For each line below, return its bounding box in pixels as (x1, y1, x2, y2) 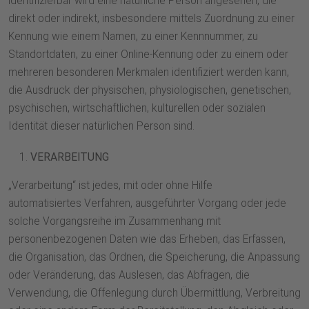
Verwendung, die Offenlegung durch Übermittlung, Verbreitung (8, 287, 301, 300)
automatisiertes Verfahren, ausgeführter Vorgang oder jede (8, 197, 286, 210)
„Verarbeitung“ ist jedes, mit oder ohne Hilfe (8, 179, 212, 192)
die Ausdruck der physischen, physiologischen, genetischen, (8, 84, 291, 97)
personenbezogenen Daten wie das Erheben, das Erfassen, (8, 233, 286, 246)
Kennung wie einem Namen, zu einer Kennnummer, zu (8, 30, 258, 43)
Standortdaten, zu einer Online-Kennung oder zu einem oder (8, 48, 288, 61)
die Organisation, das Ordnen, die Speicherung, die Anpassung (8, 251, 300, 264)
